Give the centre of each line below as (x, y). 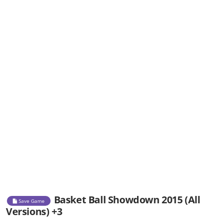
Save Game (31, 201)
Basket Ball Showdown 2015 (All (127, 200)
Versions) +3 (34, 212)
